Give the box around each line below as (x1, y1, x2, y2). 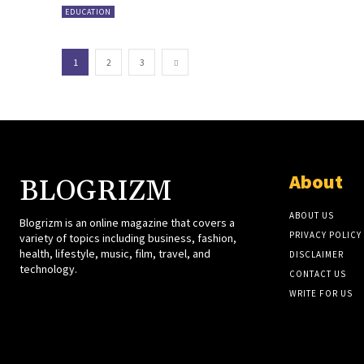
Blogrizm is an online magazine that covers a (19, 214, 235, 230)
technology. (19, 261, 77, 276)
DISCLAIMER (288, 248, 344, 260)
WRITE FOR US (288, 287, 353, 299)
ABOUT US (288, 209, 334, 221)
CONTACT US (288, 267, 346, 279)
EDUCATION (65, 6, 111, 17)
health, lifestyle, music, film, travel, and (19, 245, 210, 261)
